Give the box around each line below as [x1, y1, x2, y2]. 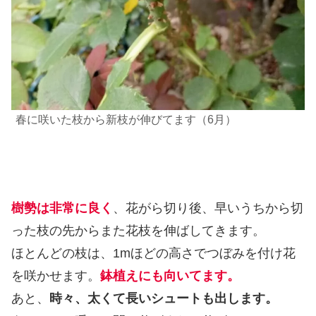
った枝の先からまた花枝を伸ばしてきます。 [11, 224, 265, 238]
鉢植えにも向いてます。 [100, 269, 240, 284]
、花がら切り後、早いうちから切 [113, 201, 303, 216]
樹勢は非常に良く [11, 201, 113, 216]
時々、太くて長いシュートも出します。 [49, 291, 278, 306]
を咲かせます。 [11, 269, 100, 284]
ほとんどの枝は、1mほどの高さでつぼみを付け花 [11, 246, 296, 261]
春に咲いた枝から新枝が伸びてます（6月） [16, 114, 236, 126]
